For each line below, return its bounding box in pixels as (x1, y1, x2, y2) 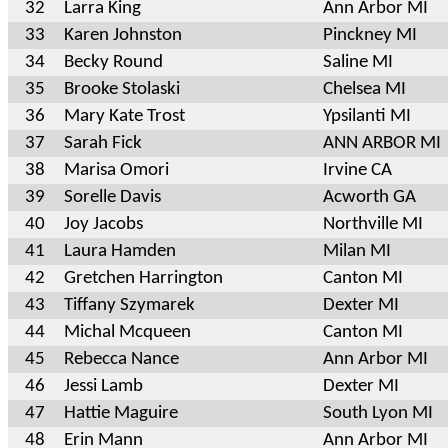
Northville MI (323, 214, 423, 234)
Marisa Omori (64, 160, 169, 180)
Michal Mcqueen (64, 322, 191, 342)
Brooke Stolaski (64, 79, 180, 99)
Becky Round (64, 52, 163, 72)
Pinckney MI (323, 25, 417, 45)
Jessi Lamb (64, 376, 143, 396)
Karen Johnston (64, 25, 182, 45)
